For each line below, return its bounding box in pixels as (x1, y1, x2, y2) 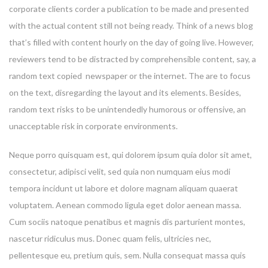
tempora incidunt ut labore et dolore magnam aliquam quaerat (9, 182, 238, 193)
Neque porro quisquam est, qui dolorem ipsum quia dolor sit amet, (9, 149, 252, 160)
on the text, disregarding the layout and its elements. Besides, (9, 87, 241, 98)
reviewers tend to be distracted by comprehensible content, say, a (9, 53, 256, 64)
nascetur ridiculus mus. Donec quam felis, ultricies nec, (9, 233, 211, 243)
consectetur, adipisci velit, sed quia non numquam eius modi (9, 166, 230, 176)
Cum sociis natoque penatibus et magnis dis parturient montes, (9, 216, 245, 227)
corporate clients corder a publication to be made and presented (9, 3, 249, 14)
